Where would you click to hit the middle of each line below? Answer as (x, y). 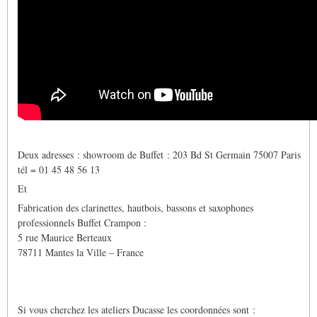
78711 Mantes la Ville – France (81, 253)
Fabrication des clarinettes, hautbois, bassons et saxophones (136, 208)
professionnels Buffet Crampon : (82, 223)
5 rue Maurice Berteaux (65, 238)
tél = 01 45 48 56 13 (59, 170)
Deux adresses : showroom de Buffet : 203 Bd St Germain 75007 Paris (159, 155)
